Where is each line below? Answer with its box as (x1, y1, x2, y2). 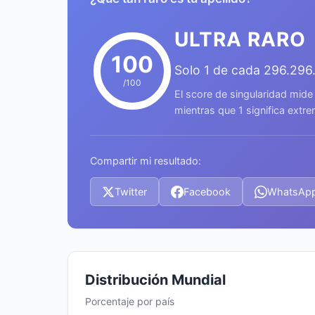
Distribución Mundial (85, 271, 226, 288)
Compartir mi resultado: (90, 155, 201, 167)
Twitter (115, 186, 147, 198)
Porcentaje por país (85, 295, 174, 307)
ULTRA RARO (174, 27, 306, 51)
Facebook (184, 186, 231, 198)
